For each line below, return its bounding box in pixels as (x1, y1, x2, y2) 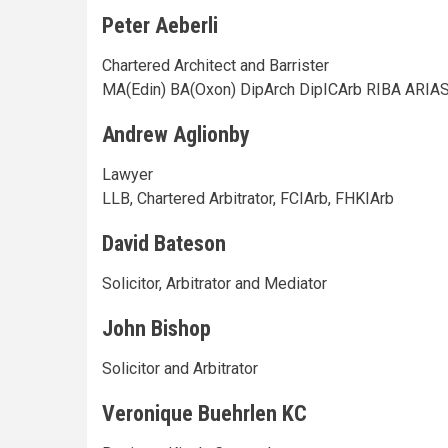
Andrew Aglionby (102, 121, 250, 147)
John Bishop (102, 315, 211, 341)
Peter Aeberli (102, 12, 218, 38)
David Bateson (102, 230, 226, 256)
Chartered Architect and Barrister (102, 55, 329, 75)
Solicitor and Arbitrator (102, 358, 258, 378)
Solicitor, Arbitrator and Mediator (102, 273, 327, 293)
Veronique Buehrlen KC (102, 400, 307, 426)
